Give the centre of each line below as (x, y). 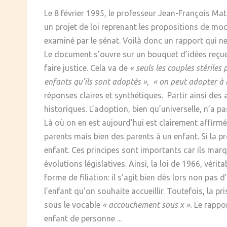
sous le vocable (73, 205)
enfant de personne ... (83, 219)
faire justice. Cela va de (87, 68)
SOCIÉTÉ (83, 13)
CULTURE (83, 34)
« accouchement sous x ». (147, 205)
